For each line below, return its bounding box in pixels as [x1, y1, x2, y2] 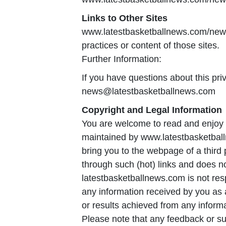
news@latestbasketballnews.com [82, 86, 215, 97]
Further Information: [82, 54, 161, 65]
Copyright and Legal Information [82, 105, 222, 116]
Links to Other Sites [82, 13, 167, 24]
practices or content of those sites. [82, 40, 219, 51]
